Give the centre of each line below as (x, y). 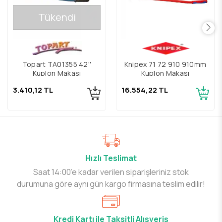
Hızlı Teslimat (111, 158)
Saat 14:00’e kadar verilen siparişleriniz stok (111, 172)
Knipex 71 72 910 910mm (165, 64)
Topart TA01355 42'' (57, 64)
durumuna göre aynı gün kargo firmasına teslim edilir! (111, 184)
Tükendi (57, 17)
